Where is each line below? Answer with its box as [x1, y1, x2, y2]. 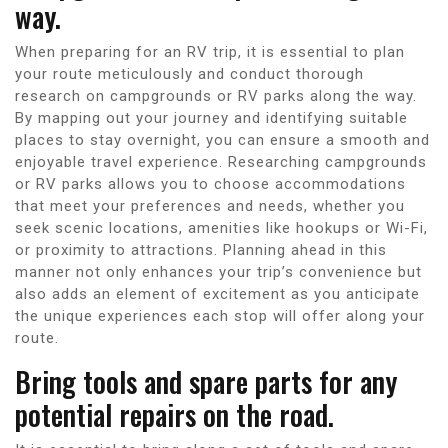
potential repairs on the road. [15, 393, 334, 435]
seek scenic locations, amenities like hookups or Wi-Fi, [15, 218, 428, 237]
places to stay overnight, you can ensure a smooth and [15, 130, 430, 149]
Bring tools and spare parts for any [15, 360, 397, 402]
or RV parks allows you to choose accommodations [15, 174, 406, 193]
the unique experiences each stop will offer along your [15, 306, 425, 325]
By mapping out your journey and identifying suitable [15, 108, 408, 127]
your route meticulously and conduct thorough [15, 64, 364, 83]
